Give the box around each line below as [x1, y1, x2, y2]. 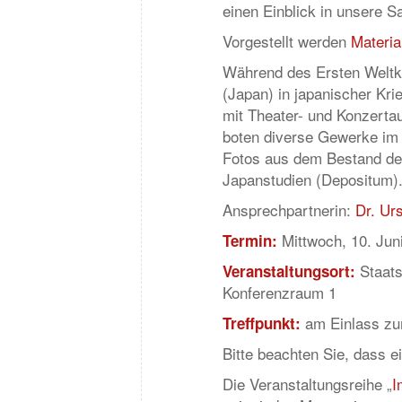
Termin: [223, 230, 277, 251]
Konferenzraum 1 [223, 281, 336, 303]
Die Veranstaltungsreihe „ [223, 372, 392, 395]
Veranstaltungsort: [223, 260, 355, 282]
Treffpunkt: [223, 312, 301, 334]
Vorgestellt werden [223, 30, 351, 52]
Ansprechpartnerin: [223, 198, 355, 221]
